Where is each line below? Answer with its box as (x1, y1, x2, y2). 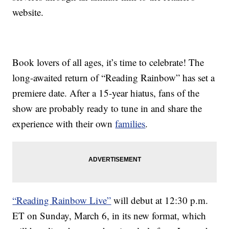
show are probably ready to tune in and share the (12, 102, 202, 115)
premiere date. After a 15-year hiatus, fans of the (12, 86, 200, 100)
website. (12, 6, 44, 19)
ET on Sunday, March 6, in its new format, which (12, 209, 207, 222)
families (115, 117, 146, 130)
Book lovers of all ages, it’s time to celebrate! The (12, 56, 204, 69)
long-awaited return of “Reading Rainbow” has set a (12, 71, 215, 84)
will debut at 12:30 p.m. (111, 194, 209, 207)
